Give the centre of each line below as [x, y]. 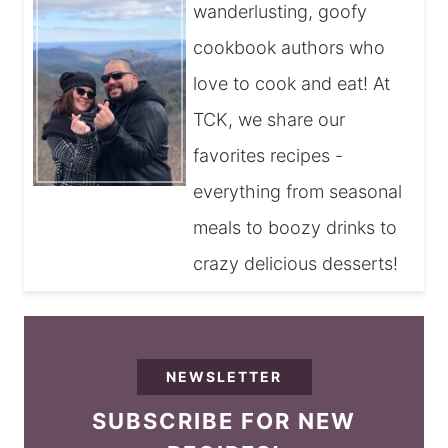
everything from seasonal [298, 192]
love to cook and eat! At [292, 84]
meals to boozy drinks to [295, 228]
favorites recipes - [268, 156]
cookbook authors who [289, 48]
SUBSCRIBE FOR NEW [224, 420]
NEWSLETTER [224, 376]
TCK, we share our [269, 120]
